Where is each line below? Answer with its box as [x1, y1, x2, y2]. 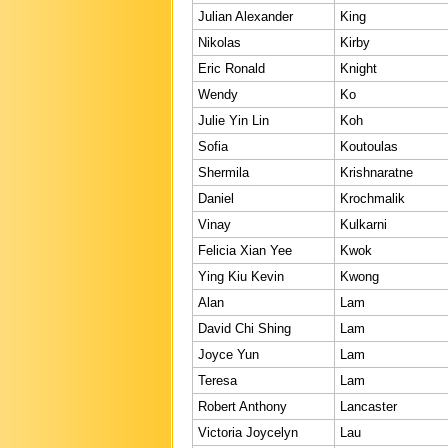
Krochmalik [340, 190, 405, 206]
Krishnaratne [340, 164, 413, 180]
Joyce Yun [198, 346, 259, 362]
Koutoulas [340, 138, 398, 154]
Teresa [198, 372, 237, 388]
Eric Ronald [198, 60, 265, 76]
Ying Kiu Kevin [198, 268, 284, 284]
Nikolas [198, 34, 241, 50]
